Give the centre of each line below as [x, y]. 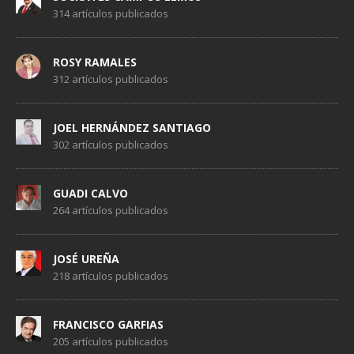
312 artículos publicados [111, 79]
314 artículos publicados [111, 14]
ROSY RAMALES [95, 62]
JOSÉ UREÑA [86, 259]
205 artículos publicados [111, 342]
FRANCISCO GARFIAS [108, 325]
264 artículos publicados [111, 211]
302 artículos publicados [111, 145]
